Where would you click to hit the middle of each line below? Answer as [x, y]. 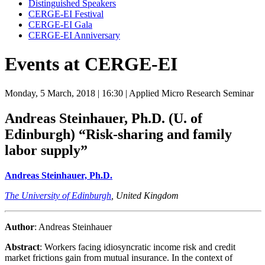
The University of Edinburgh [58, 195]
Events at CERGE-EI [91, 64]
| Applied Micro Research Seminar [188, 93]
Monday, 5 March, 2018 [50, 93]
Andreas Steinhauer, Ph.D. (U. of [104, 118]
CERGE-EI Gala [60, 25]
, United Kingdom [145, 195]
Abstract [22, 247]
